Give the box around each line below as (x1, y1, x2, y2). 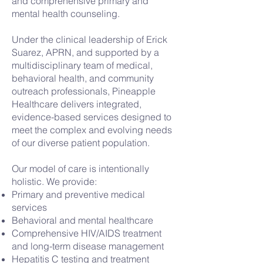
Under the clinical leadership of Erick (12, 33, 167, 45)
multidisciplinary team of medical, (12, 59, 153, 71)
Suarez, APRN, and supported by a (12, 46, 159, 58)
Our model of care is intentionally (12, 163, 149, 174)
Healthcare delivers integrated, (12, 98, 141, 110)
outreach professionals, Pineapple (12, 85, 156, 97)
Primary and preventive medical (12, 188, 145, 200)
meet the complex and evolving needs (12, 124, 172, 136)
